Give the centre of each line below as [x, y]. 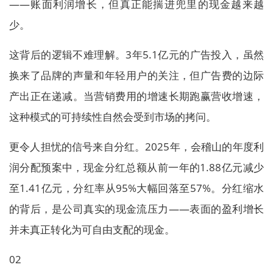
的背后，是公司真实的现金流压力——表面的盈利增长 [136, 209]
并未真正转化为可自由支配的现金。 [92, 230]
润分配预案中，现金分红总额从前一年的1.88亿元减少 [136, 168]
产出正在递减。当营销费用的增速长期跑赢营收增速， [136, 96]
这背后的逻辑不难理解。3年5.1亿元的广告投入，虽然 [136, 55]
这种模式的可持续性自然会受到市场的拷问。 [113, 117]
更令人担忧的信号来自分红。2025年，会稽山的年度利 [136, 147]
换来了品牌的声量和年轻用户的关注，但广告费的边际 [136, 76]
